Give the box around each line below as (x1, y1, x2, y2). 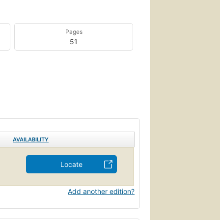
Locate (60, 160, 82, 168)
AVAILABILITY (13, 136, 49, 143)
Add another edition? (68, 187, 135, 195)
